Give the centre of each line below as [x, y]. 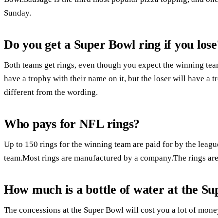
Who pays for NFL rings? [72, 124]
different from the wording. [51, 92]
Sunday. [18, 13]
